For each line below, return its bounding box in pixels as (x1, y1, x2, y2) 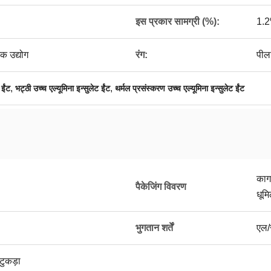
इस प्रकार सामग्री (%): (135, 16, 220, 27)
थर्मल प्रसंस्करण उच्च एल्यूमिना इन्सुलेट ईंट (115, 83, 244, 93)
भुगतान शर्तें (135, 223, 173, 233)
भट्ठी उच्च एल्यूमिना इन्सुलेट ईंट (15, 83, 110, 93)
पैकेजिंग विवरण (135, 181, 186, 192)
